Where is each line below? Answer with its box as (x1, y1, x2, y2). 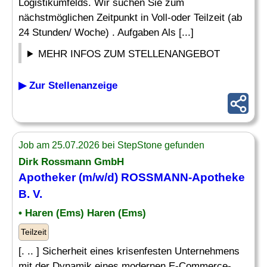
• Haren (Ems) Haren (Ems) (18, 207, 146, 219)
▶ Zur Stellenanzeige (18, 80, 117, 91)
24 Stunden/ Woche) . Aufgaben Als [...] (18, 27, 194, 38)
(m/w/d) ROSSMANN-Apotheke (76, 171, 245, 184)
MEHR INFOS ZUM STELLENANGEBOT (38, 48, 221, 60)
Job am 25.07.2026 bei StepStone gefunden (18, 140, 204, 150)
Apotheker (18, 171, 76, 184)
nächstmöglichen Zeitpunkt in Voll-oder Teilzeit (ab (18, 12, 242, 23)
